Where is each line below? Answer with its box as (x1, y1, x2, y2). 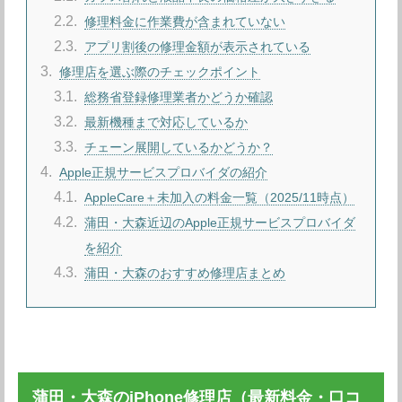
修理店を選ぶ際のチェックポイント (59, 64, 261, 79)
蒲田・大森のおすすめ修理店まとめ (84, 265, 286, 280)
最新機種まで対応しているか (84, 114, 249, 129)
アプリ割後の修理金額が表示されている (84, 39, 311, 54)
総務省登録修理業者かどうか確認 (84, 89, 274, 104)
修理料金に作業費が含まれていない (84, 13, 286, 29)
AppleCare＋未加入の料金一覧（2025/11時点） (84, 189, 355, 205)
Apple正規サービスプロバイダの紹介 (59, 164, 268, 179)
